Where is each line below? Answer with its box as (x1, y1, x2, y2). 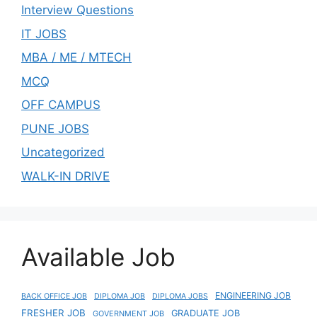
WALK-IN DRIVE (21, 168, 110, 183)
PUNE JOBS (21, 121, 89, 136)
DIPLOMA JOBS (152, 291, 208, 301)
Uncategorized (21, 145, 105, 160)
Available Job (21, 241, 175, 272)
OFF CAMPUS (21, 98, 100, 113)
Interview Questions (21, 3, 134, 18)
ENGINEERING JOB (215, 289, 291, 301)
